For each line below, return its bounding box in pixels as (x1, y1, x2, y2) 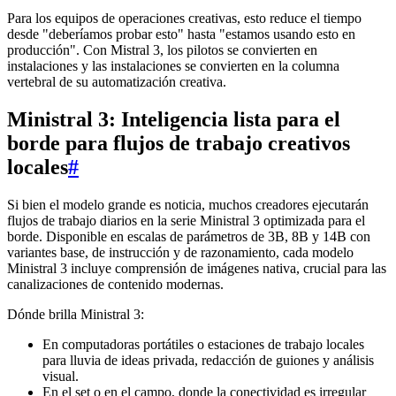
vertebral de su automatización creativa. (7, 74, 226, 90)
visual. (42, 368, 79, 384)
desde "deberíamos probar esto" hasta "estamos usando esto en (7, 27, 355, 42)
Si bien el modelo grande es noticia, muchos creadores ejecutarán (7, 196, 369, 212)
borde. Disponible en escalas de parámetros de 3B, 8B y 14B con (7, 228, 370, 244)
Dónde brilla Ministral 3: (7, 306, 144, 322)
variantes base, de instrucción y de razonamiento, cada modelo (7, 244, 354, 260)
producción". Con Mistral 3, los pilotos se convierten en (7, 42, 317, 58)
